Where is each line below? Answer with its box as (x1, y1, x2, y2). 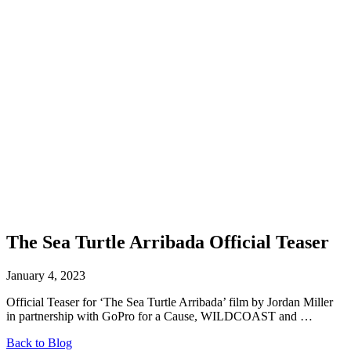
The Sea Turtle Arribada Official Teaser (6, 231, 329, 252)
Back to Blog (6, 335, 72, 349)
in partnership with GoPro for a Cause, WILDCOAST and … (6, 309, 313, 323)
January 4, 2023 (6, 268, 85, 282)
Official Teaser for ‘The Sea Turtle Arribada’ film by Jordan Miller (6, 295, 333, 309)
